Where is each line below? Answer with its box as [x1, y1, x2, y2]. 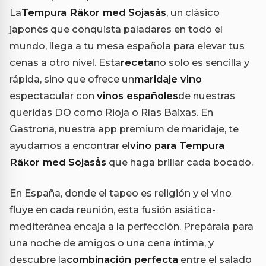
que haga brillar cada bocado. [106, 156, 253, 169]
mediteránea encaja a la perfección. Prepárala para [9, 220, 254, 233]
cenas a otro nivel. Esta [9, 56, 121, 69]
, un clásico [166, 7, 220, 19]
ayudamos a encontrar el [9, 140, 130, 152]
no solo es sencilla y [154, 56, 249, 69]
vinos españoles [97, 90, 178, 102]
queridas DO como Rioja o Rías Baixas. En [9, 106, 213, 119]
